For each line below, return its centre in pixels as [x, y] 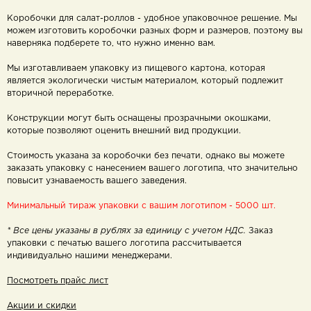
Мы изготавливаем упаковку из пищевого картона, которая [136, 68]
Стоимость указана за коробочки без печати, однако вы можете [146, 156]
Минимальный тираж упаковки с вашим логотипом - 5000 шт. [141, 206]
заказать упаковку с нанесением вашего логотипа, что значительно [152, 168]
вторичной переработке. [62, 93]
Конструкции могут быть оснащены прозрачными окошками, [139, 118]
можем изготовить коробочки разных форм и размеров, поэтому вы [155, 31]
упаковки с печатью [51, 243]
